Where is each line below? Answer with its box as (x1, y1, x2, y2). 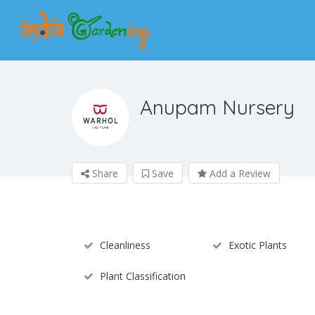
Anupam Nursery (140, 95, 295, 120)
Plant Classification (100, 269, 186, 283)
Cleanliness (100, 238, 150, 252)
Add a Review (207, 167, 271, 181)
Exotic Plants (228, 238, 287, 252)
